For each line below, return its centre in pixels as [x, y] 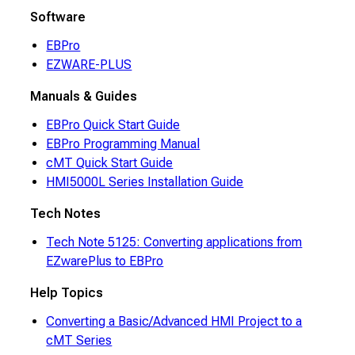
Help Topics [67, 292]
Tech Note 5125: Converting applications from [174, 242]
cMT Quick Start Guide [110, 162]
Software [58, 17]
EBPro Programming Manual [123, 143]
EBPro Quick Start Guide [113, 124]
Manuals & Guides [84, 96]
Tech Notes [66, 213]
